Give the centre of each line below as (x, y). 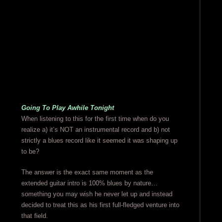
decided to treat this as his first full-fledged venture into (100, 205)
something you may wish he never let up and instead (97, 194)
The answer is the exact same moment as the (87, 172)
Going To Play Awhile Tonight (67, 108)
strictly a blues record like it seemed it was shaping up (99, 141)
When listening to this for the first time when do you (95, 119)
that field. (34, 216)
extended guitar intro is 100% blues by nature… (89, 183)
